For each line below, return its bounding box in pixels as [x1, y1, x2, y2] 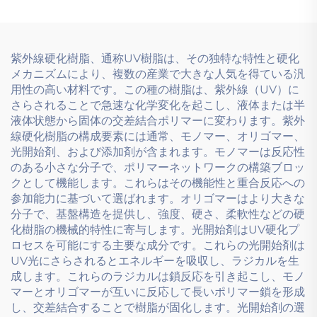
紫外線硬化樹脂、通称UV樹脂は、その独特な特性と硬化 [11, 51, 299, 65]
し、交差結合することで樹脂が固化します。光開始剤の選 [11, 300, 305, 314]
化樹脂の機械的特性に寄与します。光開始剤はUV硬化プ [11, 222, 299, 236]
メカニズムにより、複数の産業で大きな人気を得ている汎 [11, 67, 305, 81]
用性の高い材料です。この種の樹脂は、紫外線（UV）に [11, 82, 299, 96]
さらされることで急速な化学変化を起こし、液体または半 [11, 98, 305, 112]
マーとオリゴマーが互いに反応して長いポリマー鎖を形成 [11, 284, 305, 299]
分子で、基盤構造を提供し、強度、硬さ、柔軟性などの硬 [11, 207, 305, 221]
